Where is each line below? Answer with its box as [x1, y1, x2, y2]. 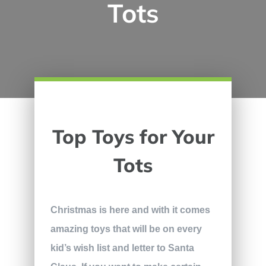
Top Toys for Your [52, 123, 214, 148]
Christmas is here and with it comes [50, 204, 210, 215]
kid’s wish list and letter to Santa [50, 242, 194, 253]
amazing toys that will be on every [50, 223, 202, 234]
